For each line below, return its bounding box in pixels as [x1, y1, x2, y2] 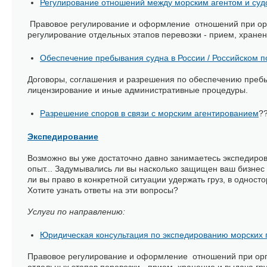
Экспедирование [27, 132, 98, 141]
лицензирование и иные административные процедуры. [27, 85, 250, 95]
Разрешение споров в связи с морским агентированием [40, 108, 259, 118]
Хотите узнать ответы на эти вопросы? [27, 185, 178, 195]
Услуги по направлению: [27, 207, 130, 216]
